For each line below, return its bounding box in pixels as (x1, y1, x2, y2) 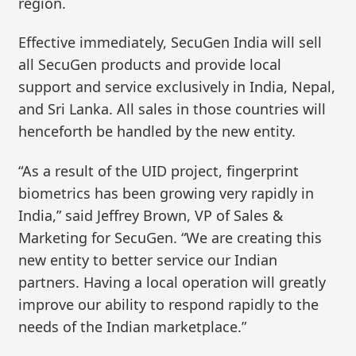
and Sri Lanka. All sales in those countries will (18, 99, 327, 119)
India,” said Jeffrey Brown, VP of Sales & (18, 205, 284, 225)
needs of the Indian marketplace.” (18, 316, 247, 336)
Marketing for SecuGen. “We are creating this (18, 227, 323, 247)
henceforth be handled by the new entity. (18, 122, 296, 141)
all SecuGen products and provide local (18, 55, 282, 75)
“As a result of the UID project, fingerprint (18, 161, 300, 180)
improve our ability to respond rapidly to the (18, 294, 319, 314)
